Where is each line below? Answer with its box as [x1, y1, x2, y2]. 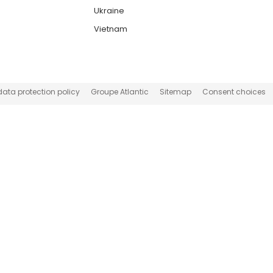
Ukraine [94, 5, 124, 16]
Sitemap [160, 86, 191, 97]
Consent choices [202, 86, 266, 97]
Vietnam [94, 23, 127, 35]
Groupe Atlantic [91, 86, 149, 97]
